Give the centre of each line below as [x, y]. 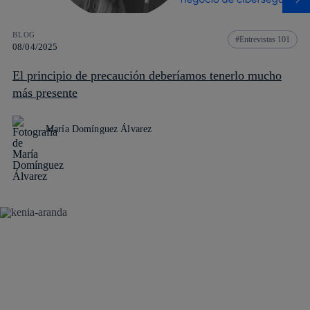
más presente [45, 93]
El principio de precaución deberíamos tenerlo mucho [147, 76]
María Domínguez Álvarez [99, 129]
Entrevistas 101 [265, 40]
